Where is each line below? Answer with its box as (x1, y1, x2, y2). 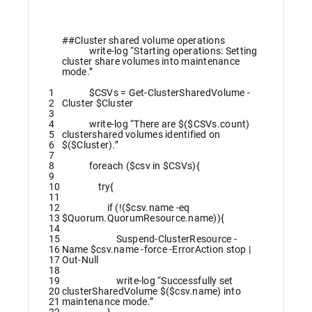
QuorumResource (107, 212, 186, 224)
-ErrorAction (169, 244, 224, 256)
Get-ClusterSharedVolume (128, 87, 245, 99)
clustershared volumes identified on (61, 129, 221, 141)
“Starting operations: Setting (130, 45, 258, 57)
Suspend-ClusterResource (116, 233, 232, 245)
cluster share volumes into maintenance (61, 56, 240, 68)
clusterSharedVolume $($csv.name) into (61, 286, 241, 297)
